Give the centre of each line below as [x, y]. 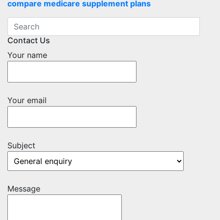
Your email [27, 100]
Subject [21, 145]
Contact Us [29, 40]
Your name [27, 55]
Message [24, 189]
